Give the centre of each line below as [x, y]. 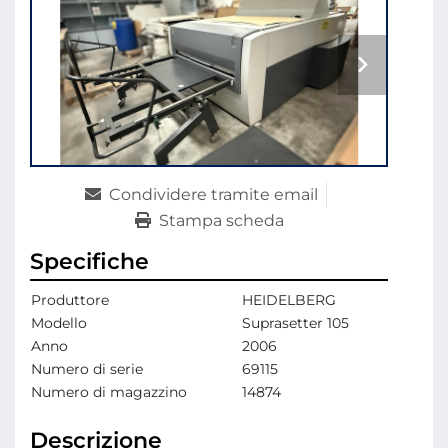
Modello [59, 323]
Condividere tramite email [213, 195]
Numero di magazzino [109, 392]
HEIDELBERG [289, 300]
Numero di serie [87, 369]
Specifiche [89, 262]
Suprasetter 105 [295, 323]
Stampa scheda [221, 221]
